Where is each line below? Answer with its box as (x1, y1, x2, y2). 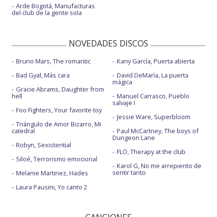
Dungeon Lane (112, 133, 155, 142)
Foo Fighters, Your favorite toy (16, 106, 102, 114)
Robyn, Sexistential (16, 140, 71, 149)
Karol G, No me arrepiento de (116, 161, 201, 170)
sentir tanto (112, 168, 146, 177)
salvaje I (112, 98, 135, 107)
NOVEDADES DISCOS (69, 37, 148, 49)
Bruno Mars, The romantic (16, 57, 91, 65)
